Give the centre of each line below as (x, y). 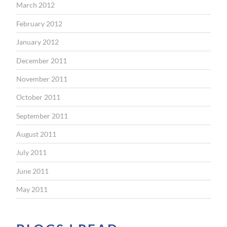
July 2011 (31, 153)
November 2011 (42, 79)
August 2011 (36, 134)
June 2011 (32, 171)
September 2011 (42, 116)
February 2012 (39, 23)
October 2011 (38, 97)
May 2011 (32, 190)
